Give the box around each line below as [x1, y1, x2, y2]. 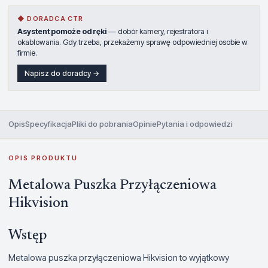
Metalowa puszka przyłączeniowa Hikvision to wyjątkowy [8, 252, 229, 263]
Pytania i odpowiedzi [157, 119, 233, 129]
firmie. [17, 48, 37, 57]
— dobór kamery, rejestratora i [106, 27, 208, 36]
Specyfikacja [25, 119, 72, 129]
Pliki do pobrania [72, 119, 133, 129]
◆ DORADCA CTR [17, 14, 84, 23]
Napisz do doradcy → [25, 69, 99, 78]
